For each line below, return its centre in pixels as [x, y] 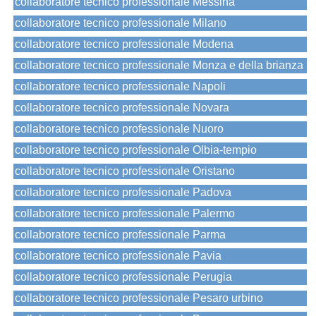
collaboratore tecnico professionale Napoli [120, 87]
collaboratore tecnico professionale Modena [124, 44]
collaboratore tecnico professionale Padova [123, 193]
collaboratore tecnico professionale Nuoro [119, 129]
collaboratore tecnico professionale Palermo [125, 214]
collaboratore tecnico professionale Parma [120, 235]
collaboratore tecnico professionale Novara [122, 108]
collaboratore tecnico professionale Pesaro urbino [139, 298]
